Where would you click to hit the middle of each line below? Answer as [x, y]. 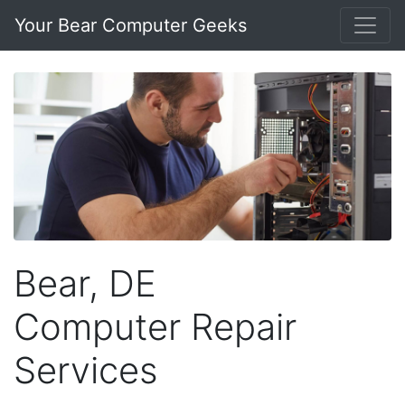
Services [86, 370]
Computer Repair [155, 326]
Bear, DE [85, 283]
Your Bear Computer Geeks [131, 25]
